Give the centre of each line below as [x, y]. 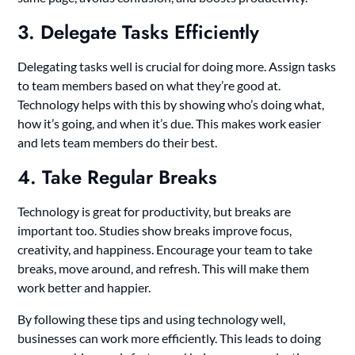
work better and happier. [84, 288]
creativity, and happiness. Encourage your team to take [165, 250]
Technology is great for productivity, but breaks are [155, 212]
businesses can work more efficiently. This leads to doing [170, 338]
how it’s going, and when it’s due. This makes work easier [170, 124]
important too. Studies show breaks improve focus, [155, 231]
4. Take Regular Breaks [118, 177]
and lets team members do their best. [118, 143]
